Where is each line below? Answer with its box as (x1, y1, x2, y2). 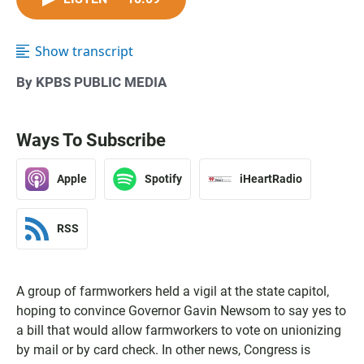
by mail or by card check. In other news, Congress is (16, 341, 310, 357)
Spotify (145, 172, 182, 186)
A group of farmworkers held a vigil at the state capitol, (16, 283, 329, 299)
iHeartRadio (240, 172, 302, 186)
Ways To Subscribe (16, 129, 166, 150)
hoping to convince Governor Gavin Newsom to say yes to (16, 302, 346, 318)
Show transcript (35, 41, 133, 60)
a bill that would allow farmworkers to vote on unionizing (16, 322, 341, 338)
